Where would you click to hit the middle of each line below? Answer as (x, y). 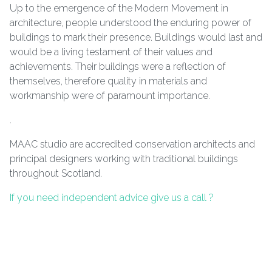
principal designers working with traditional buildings (124, 159)
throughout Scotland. (57, 174)
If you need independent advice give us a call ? (112, 198)
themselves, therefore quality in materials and (108, 81)
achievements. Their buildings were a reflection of (118, 67)
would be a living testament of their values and (111, 52)
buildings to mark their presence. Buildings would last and (136, 38)
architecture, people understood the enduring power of (131, 23)
